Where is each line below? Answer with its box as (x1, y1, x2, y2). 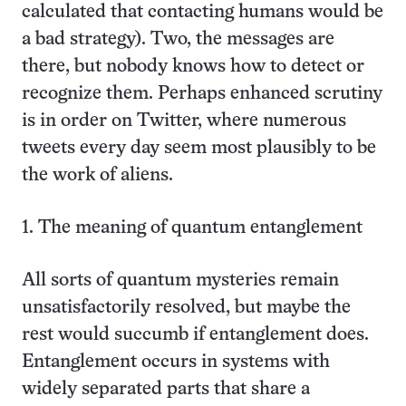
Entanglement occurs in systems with (22, 353, 330, 371)
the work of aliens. (22, 167, 178, 184)
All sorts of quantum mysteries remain (22, 272, 339, 289)
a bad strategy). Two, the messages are (22, 31, 334, 48)
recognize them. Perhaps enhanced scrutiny (22, 85, 382, 102)
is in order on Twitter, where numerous (22, 112, 346, 130)
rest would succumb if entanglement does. (22, 326, 369, 343)
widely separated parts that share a (22, 381, 310, 398)
